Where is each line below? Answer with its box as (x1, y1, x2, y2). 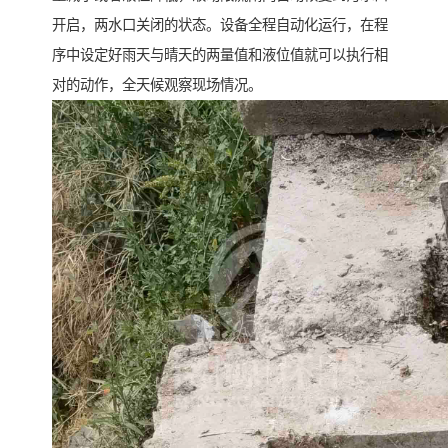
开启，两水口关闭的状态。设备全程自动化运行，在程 (52, 16, 388, 33)
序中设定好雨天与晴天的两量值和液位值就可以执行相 (52, 46, 388, 63)
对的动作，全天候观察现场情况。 (52, 76, 262, 93)
